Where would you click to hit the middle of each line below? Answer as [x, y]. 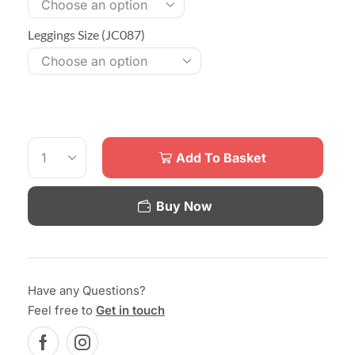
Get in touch [130, 310]
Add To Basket [221, 157]
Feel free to [62, 310]
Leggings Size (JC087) [86, 34]
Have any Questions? [87, 290]
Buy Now [185, 206]
